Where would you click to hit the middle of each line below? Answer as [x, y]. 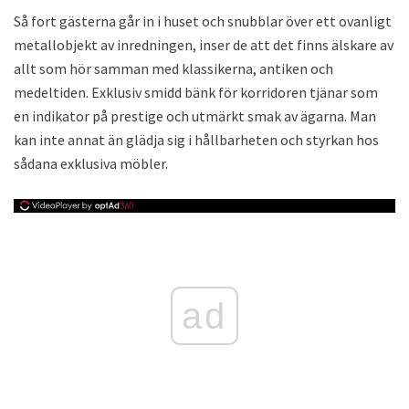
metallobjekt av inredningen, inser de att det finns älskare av [204, 45]
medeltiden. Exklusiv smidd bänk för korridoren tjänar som [196, 93]
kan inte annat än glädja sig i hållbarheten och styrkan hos [196, 140]
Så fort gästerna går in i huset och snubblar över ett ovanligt [203, 21]
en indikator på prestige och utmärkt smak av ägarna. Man [195, 116]
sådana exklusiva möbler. [91, 164]
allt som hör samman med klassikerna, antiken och [173, 69]
